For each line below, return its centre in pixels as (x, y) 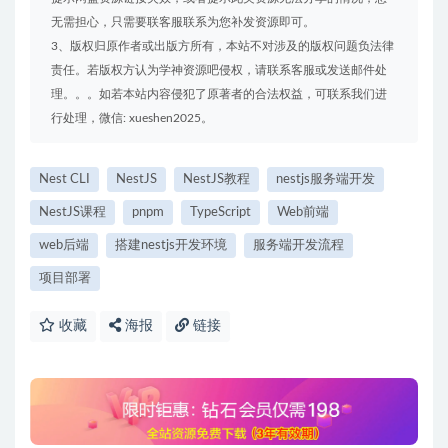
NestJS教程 (216, 180)
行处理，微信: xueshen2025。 (132, 118)
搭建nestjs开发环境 (171, 246)
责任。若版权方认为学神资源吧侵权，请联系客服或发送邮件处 (219, 70)
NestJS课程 (72, 213)
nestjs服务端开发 (325, 180)
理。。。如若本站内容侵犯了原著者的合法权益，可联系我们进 (219, 94)
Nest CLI (64, 180)
